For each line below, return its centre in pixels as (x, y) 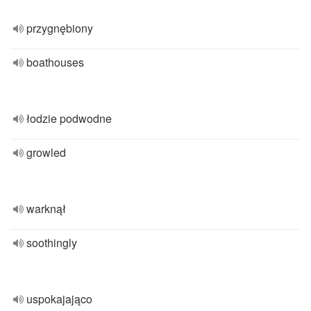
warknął (46, 209)
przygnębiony (60, 28)
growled (46, 152)
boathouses (55, 62)
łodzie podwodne (69, 118)
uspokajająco (59, 299)
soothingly (52, 243)
